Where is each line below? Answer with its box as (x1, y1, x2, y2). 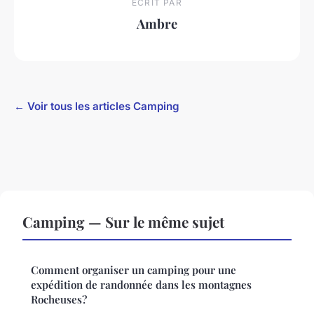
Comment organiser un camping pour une (31, 263, 236, 278)
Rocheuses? (31, 292, 87, 307)
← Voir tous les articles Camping (14, 100, 179, 114)
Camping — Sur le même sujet (22, 212, 224, 232)
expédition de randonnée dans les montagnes (31, 278, 252, 292)
